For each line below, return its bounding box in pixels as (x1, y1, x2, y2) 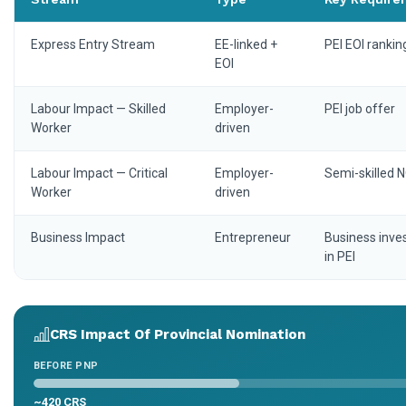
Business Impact (31, 230, 125, 246)
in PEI (324, 249, 355, 265)
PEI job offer (324, 101, 395, 117)
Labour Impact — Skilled (31, 101, 166, 117)
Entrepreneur (215, 230, 291, 246)
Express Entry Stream (31, 37, 155, 53)
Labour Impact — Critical (31, 166, 168, 181)
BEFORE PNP (34, 360, 99, 372)
